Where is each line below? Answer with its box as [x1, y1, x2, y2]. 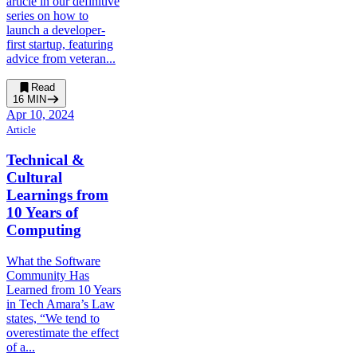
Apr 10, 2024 [6, 108, 74, 122]
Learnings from [6, 186, 108, 204]
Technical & [6, 151, 84, 169]
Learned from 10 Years [6, 282, 121, 296]
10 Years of [6, 204, 78, 222]
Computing [6, 222, 81, 239]
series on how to [6, 9, 88, 23]
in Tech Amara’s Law [6, 296, 115, 311]
